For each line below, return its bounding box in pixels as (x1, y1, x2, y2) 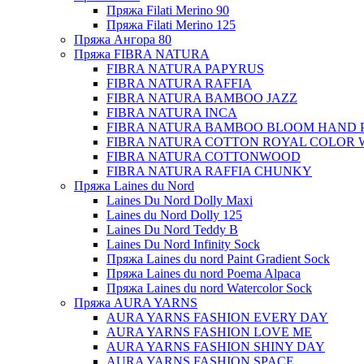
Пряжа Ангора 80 (74, 32, 171, 46)
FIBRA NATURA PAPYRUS (106, 62, 264, 76)
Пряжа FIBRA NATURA (74, 47, 210, 61)
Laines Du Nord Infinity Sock (106, 237, 260, 251)
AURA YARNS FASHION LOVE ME (106, 325, 312, 339)
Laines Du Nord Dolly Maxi (106, 193, 253, 207)
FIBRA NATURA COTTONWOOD (106, 149, 301, 163)
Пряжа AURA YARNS (74, 296, 197, 310)
